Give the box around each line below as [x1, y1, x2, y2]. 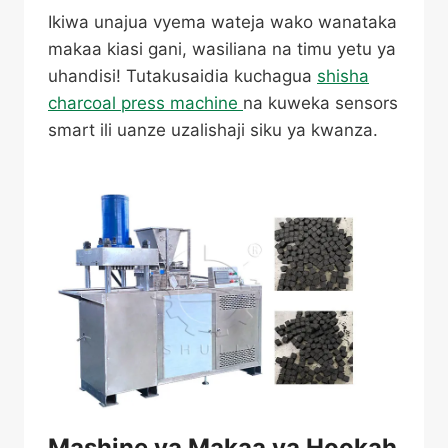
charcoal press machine [48, 93, 243, 113]
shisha [317, 66, 369, 86]
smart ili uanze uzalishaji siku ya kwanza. [48, 120, 378, 140]
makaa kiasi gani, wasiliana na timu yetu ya [48, 39, 396, 59]
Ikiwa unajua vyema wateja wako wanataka [48, 12, 397, 32]
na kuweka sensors [243, 93, 398, 113]
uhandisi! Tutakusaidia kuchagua [48, 66, 317, 86]
